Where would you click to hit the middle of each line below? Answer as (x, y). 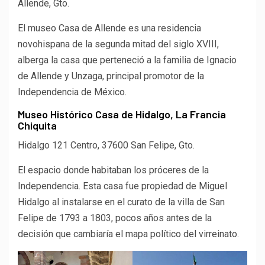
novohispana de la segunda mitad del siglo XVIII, (118, 44)
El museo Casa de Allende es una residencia (109, 28)
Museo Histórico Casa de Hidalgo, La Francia (122, 114)
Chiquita (37, 125)
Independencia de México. (72, 92)
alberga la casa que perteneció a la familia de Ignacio (127, 60)
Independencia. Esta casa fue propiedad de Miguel (122, 186)
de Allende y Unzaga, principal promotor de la (111, 76)
